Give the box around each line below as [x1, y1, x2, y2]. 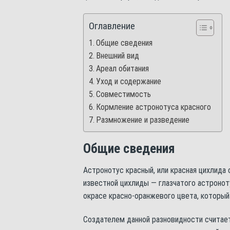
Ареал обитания [96, 64, 149, 73]
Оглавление [89, 20, 135, 32]
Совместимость [96, 89, 151, 99]
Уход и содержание [96, 76, 162, 86]
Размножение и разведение [96, 115, 190, 125]
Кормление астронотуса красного [96, 102, 212, 112]
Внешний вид [96, 51, 140, 61]
